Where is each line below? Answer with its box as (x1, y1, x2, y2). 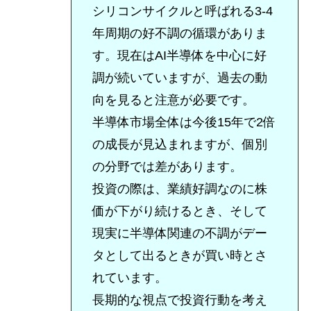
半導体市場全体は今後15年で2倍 (92, 115, 276, 130)
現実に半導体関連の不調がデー (92, 226, 267, 241)
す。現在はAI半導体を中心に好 (92, 49, 267, 63)
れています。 (92, 271, 167, 285)
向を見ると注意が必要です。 (92, 93, 255, 108)
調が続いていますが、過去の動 (92, 71, 267, 85)
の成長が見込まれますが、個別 (92, 137, 267, 152)
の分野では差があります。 (92, 160, 242, 174)
